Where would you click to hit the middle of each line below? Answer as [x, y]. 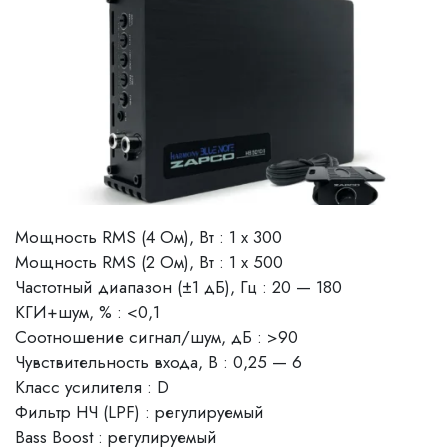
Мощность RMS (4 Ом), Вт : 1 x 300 [148, 237]
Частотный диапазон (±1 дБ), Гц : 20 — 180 [178, 287]
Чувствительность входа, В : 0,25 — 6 [158, 362]
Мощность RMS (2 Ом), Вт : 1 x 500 [149, 262]
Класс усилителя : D [92, 387]
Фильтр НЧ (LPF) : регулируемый [139, 412]
